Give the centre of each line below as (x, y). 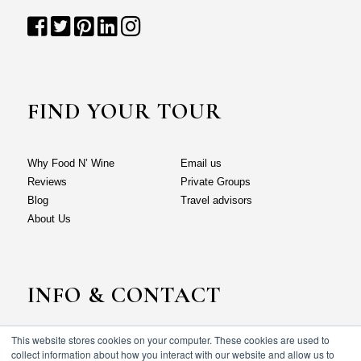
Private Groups (215, 182)
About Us (49, 219)
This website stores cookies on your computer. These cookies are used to (170, 340)
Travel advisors (216, 201)
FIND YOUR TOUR (124, 112)
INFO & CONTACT (124, 295)
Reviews (47, 182)
